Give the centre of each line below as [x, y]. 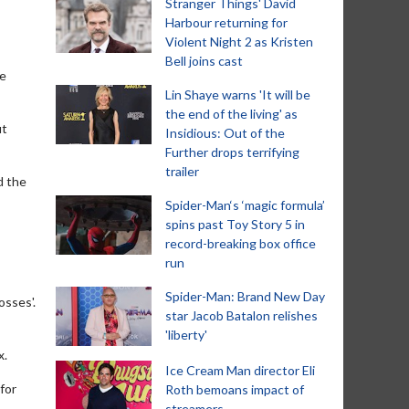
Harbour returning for [226, 22]
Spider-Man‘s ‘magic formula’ [245, 205]
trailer [182, 171]
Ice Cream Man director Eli [240, 370]
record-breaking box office [241, 243]
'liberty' [186, 335]
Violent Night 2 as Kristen [239, 42]
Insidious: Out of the [225, 133]
